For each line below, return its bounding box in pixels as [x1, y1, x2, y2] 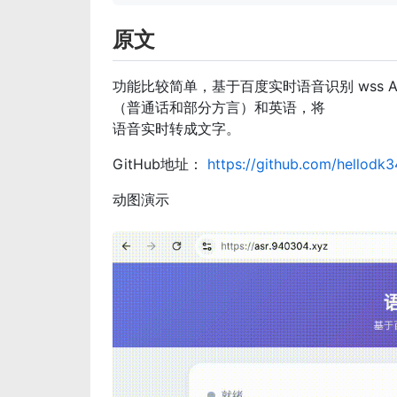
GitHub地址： [113, 154, 207, 173]
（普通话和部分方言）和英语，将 [113, 97, 325, 116]
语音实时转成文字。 [113, 119, 240, 137]
